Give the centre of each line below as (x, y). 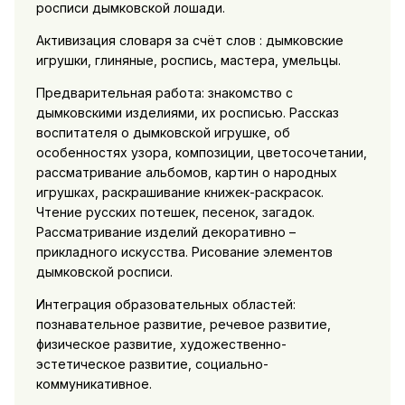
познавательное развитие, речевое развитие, (183, 324)
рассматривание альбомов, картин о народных (186, 172)
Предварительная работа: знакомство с (164, 92)
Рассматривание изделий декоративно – (165, 231)
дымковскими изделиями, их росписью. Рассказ (187, 112)
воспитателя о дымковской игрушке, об (163, 132)
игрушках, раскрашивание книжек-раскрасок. (179, 192)
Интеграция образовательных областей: (165, 304)
